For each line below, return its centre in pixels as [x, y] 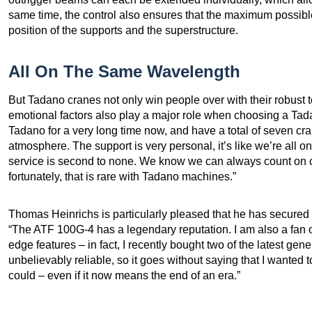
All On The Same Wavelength [124, 71]
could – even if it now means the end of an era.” [126, 275]
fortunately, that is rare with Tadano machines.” [124, 176]
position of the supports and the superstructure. [125, 30]
